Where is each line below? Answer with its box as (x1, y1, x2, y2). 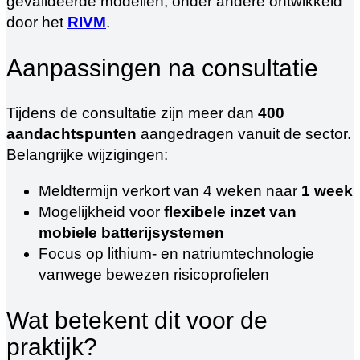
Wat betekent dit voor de (6, 306, 268, 334)
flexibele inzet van (164, 203, 297, 221)
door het (6, 13, 67, 31)
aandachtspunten (6, 125, 137, 143)
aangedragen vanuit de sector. (137, 125, 351, 143)
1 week (301, 182, 353, 200)
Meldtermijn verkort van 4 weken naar (39, 182, 301, 200)
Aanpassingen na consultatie (6, 53, 318, 81)
